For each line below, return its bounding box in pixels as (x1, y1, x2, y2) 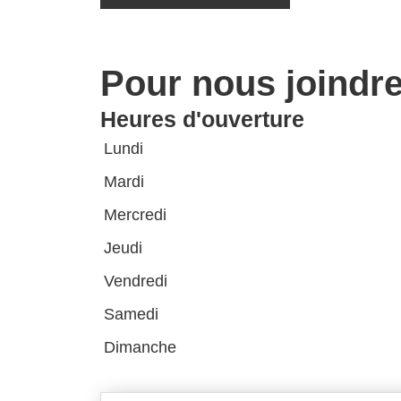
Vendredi (104, 272, 167, 291)
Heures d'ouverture (100, 107, 304, 132)
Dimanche (104, 338, 176, 357)
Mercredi (104, 206, 166, 225)
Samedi (104, 305, 158, 324)
